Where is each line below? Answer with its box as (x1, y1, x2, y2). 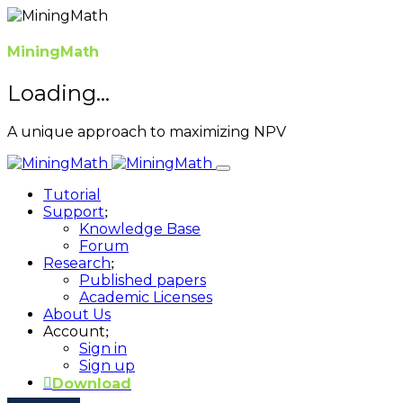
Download (52, 374, 131, 392)
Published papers (79, 272, 206, 290)
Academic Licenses (79, 289, 212, 307)
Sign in (79, 340, 127, 358)
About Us (43, 306, 111, 324)
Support (43, 203, 104, 221)
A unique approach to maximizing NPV (7, 123, 286, 141)
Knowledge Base (79, 220, 201, 238)
